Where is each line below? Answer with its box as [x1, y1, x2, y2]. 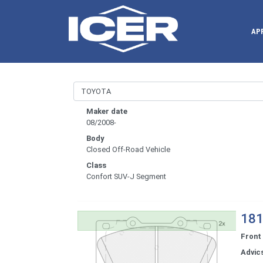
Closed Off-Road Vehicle [86, 145, 170, 154]
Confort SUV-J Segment [86, 172, 166, 181]
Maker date [86, 107, 127, 116]
